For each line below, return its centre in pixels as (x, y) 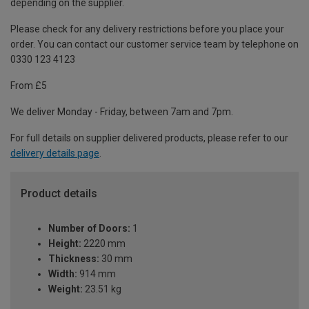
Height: (65, 243)
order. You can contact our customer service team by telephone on (154, 44)
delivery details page (55, 153)
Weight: (66, 289)
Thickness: (74, 258)
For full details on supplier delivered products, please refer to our (149, 138)
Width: (63, 273)
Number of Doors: (89, 228)
